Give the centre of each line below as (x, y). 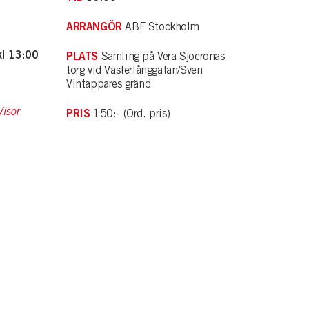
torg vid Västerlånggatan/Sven (134, 70)
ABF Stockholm (160, 27)
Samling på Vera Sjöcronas (161, 56)
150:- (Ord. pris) (130, 113)
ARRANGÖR (94, 26)
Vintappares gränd (109, 84)
